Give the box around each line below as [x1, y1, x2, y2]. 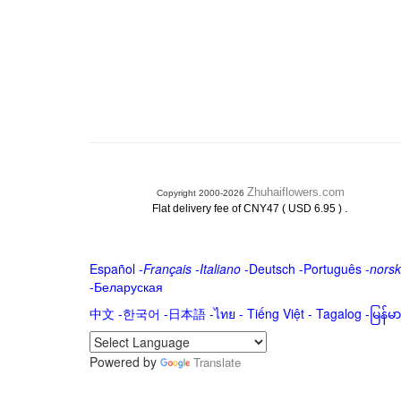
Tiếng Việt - [246, 304, 316, 322]
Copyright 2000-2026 [156, 188, 247, 198]
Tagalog [315, 304, 362, 322]
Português [303, 260, 362, 277]
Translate [192, 354, 241, 371]
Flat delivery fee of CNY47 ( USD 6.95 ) [152, 202, 345, 215]
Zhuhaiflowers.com [246, 185, 345, 199]
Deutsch [248, 260, 295, 277]
